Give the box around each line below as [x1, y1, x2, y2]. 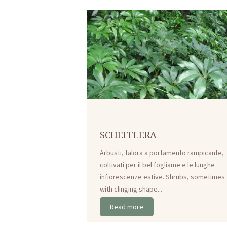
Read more [110, 202, 144, 212]
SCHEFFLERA [100, 128, 157, 141]
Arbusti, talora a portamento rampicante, [100, 147, 224, 157]
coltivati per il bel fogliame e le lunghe [100, 160, 215, 169]
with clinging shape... [100, 184, 163, 194]
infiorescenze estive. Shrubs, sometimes [100, 172, 225, 181]
